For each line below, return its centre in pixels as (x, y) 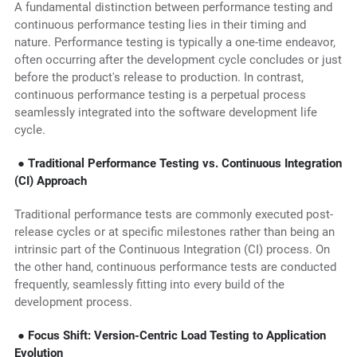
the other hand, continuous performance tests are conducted (175, 267)
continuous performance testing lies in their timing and (160, 25)
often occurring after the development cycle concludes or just (178, 60)
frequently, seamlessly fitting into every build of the (149, 285)
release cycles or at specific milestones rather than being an (174, 232)
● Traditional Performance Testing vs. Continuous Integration (179, 164)
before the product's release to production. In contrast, (159, 78)
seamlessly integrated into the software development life (165, 113)
